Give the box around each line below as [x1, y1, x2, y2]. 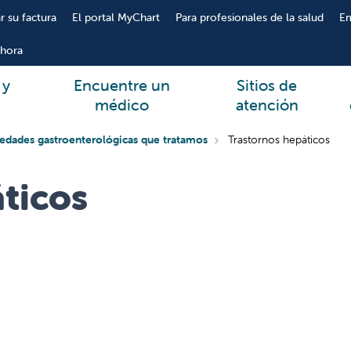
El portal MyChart [71, 10, 160, 24]
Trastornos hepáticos [228, 132, 330, 147]
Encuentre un [74, 74, 171, 95]
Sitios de [237, 74, 298, 95]
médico [95, 94, 150, 114]
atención [235, 94, 299, 114]
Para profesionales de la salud [175, 10, 324, 24]
